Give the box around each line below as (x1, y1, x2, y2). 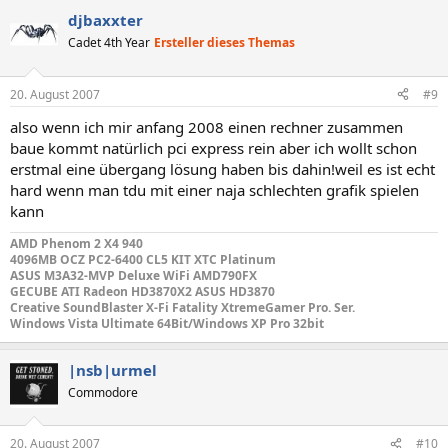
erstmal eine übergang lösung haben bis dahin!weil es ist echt (10, 158, 435, 179)
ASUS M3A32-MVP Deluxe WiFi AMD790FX (10, 266, 257, 284)
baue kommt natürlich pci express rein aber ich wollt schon (10, 137, 417, 158)
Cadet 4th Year (68, 34, 150, 51)
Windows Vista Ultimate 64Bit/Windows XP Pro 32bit (10, 314, 324, 332)
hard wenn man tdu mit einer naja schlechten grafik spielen (10, 179, 419, 200)
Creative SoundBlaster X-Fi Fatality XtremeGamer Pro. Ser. (10, 298, 355, 316)
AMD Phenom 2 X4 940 (10, 234, 143, 252)
